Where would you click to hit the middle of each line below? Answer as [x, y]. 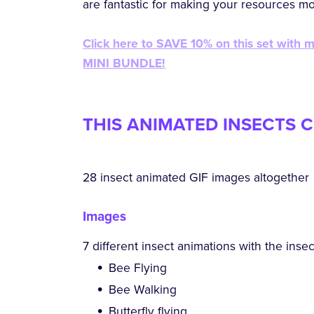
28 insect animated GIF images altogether [196, 178]
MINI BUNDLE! [124, 64]
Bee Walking [142, 290]
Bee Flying [137, 268]
